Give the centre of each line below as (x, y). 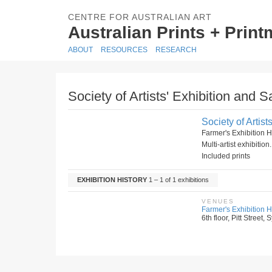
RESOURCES (124, 50)
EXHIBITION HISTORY (112, 180)
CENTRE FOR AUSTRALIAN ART (140, 17)
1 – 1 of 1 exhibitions (178, 180)
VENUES (218, 201)
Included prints (226, 156)
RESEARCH (176, 50)
